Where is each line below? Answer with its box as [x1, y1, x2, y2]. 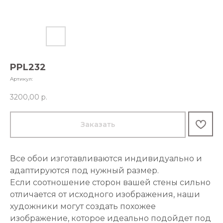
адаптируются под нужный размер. [10, 166, 159, 176]
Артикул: [10, 76, 33, 82]
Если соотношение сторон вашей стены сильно [10, 178, 211, 188]
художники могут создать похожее [10, 202, 156, 212]
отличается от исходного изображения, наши [10, 190, 200, 200]
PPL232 [10, 62, 46, 73]
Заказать [81, 120, 115, 129]
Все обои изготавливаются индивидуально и [10, 154, 202, 164]
